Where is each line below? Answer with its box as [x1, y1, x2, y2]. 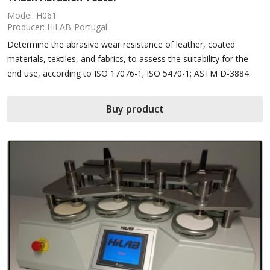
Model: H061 [7, 9, 57, 21]
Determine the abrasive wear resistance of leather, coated [7, 38, 235, 50]
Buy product [106, 102, 164, 116]
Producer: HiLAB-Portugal [7, 20, 107, 33]
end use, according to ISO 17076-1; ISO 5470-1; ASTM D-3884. [7, 67, 251, 79]
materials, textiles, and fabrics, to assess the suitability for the [7, 52, 248, 64]
